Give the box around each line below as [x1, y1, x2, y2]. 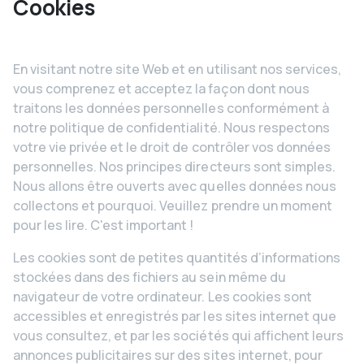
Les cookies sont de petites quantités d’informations [13, 249, 340, 266]
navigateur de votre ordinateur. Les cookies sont [13, 288, 312, 305]
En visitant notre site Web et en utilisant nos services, [13, 60, 341, 78]
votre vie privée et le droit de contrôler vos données [13, 138, 331, 156]
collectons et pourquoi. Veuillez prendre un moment [13, 197, 332, 214]
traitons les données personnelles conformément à [13, 99, 329, 117]
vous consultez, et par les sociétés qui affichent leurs [13, 327, 344, 344]
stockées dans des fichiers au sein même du [13, 268, 286, 286]
